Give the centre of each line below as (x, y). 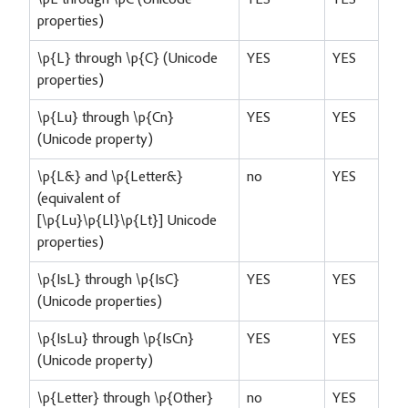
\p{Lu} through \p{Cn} (106, 118)
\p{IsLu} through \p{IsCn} (116, 339)
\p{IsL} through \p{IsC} (108, 280)
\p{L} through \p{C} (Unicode (127, 59)
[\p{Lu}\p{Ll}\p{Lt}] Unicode (127, 221)
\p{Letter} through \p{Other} (125, 398)
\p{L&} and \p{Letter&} (110, 177)
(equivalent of (79, 199)
